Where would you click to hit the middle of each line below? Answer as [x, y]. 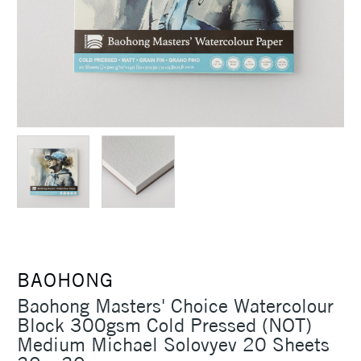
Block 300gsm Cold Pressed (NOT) [164, 325]
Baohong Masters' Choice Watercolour [175, 306]
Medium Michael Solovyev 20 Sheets [173, 344]
